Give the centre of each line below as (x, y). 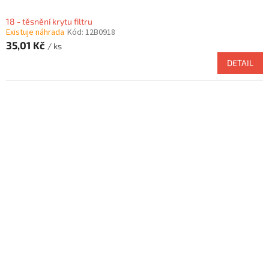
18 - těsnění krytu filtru (49, 22)
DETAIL (240, 63)
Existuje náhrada (35, 33)
